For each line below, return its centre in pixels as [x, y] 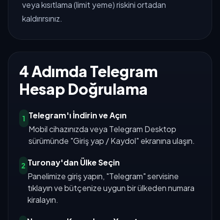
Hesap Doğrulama [83, 89]
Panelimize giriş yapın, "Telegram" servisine [103, 176]
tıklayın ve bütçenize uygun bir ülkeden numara [111, 188]
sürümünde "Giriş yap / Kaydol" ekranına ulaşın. [112, 141]
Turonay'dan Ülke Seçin [74, 163]
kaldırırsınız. [42, 18]
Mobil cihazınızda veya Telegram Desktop [103, 129]
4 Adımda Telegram [88, 71]
